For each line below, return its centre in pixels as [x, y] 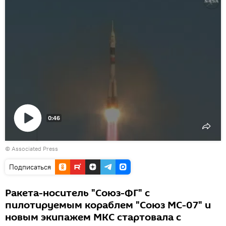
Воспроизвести [46, 143]
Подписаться [30, 167]
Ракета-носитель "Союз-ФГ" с [77, 193]
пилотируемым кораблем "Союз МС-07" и [108, 205]
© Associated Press [32, 149]
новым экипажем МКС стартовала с [93, 217]
